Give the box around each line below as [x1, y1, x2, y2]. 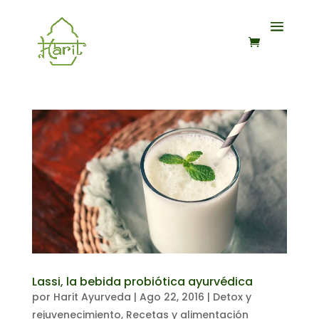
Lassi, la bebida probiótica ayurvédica [31, 273, 253, 290]
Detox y [212, 289, 251, 304]
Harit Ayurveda [53, 289, 131, 304]
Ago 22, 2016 [139, 289, 204, 304]
